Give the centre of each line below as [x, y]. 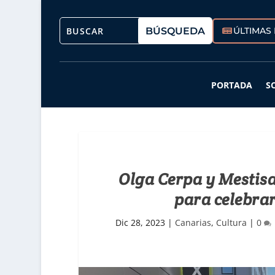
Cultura [231, 223]
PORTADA [232, 85]
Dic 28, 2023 [140, 223]
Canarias [193, 223]
